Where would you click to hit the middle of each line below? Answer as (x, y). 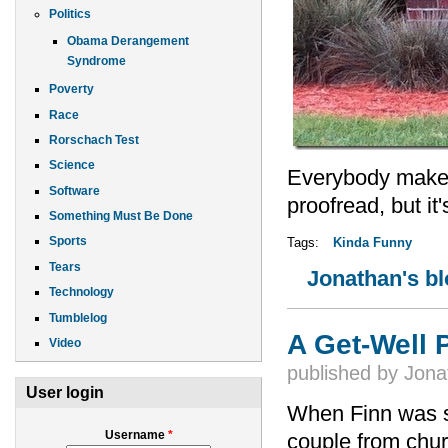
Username (136, 434)
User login (65, 392)
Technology (81, 292)
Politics (70, 14)
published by (345, 372)
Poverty (71, 89)
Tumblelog (78, 317)
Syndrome (96, 60)
